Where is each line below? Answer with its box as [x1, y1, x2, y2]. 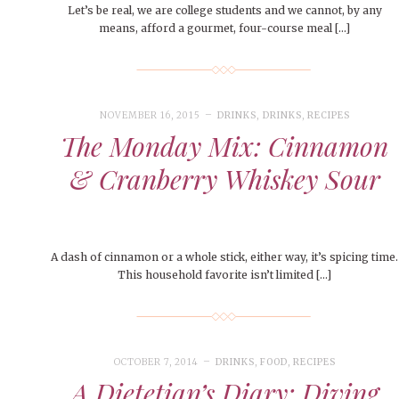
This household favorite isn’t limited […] [118, 268, 332, 282]
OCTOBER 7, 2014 [113, 356, 199, 369]
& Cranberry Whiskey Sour [69, 161, 380, 198]
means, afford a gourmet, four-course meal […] [99, 21, 351, 36]
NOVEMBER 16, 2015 [100, 110, 201, 122]
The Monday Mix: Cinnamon [61, 128, 389, 165]
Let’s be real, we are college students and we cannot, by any [67, 4, 382, 18]
